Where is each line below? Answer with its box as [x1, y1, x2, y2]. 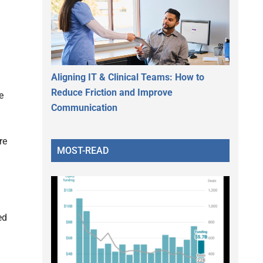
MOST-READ [57, 144, 109, 156]
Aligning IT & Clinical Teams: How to [51, 71, 204, 83]
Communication [51, 102, 117, 113]
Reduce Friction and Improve [51, 86, 173, 98]
